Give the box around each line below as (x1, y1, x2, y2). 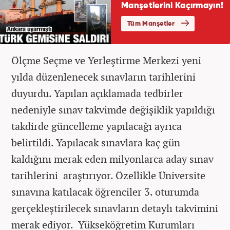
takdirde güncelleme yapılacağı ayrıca (11, 119, 182, 133)
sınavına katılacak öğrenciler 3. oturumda (11, 184, 199, 199)
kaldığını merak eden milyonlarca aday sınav (11, 151, 214, 166)
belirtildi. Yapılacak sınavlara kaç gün (11, 135, 180, 149)
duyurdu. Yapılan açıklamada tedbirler (11, 86, 183, 100)
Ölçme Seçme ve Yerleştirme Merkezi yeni (11, 53, 201, 67)
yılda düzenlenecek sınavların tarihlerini (11, 69, 196, 84)
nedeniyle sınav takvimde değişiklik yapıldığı (11, 102, 215, 117)
